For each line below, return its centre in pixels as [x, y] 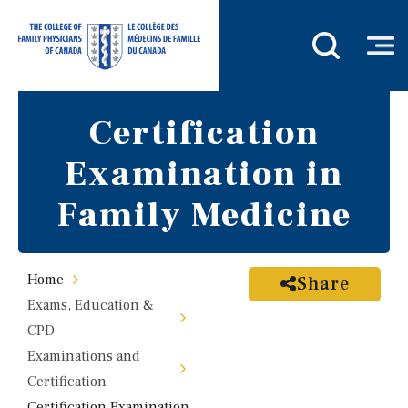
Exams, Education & [91, 305]
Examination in [204, 174]
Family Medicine [204, 215]
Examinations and [84, 356]
